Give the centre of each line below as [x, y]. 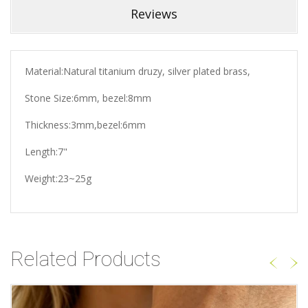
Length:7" [46, 151]
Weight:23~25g [58, 178]
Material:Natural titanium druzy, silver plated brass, [137, 71]
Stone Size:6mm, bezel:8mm [88, 98]
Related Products [86, 258]
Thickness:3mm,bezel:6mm [85, 124]
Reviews [154, 13]
